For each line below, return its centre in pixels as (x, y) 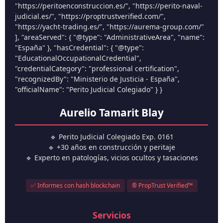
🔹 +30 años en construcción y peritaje (111, 147)
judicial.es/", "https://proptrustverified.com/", (90, 16)
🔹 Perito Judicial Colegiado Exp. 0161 (111, 137)
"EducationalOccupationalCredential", (78, 58)
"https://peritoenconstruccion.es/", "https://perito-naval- (109, 6)
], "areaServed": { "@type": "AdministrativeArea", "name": (110, 37)
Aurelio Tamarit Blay (111, 112)
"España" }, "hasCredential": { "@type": (79, 48)
